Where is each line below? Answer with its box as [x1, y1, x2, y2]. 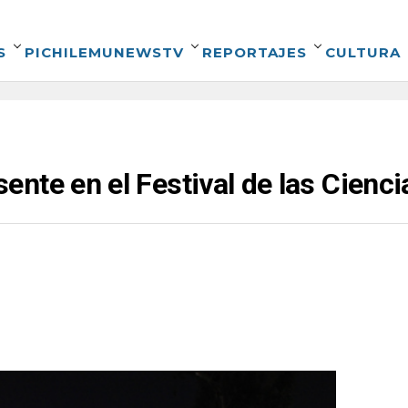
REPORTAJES [202, 44, 307, 61]
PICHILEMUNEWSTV [25, 44, 184, 61]
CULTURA [325, 44, 401, 61]
